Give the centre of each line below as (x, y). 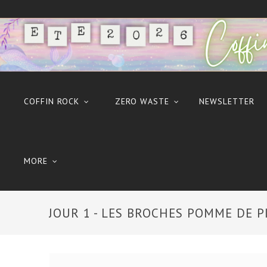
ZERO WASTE (142, 101)
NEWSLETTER (227, 101)
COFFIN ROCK (52, 101)
